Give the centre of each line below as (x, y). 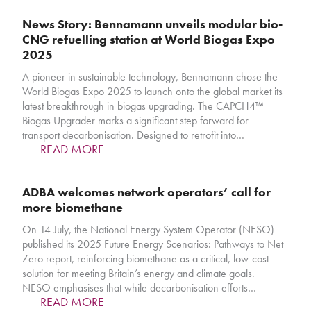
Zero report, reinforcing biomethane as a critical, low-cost (146, 259)
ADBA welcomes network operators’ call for (147, 192)
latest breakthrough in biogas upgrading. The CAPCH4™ (143, 106)
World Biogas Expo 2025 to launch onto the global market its (153, 92)
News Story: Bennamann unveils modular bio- (153, 24)
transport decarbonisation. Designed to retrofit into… (134, 135)
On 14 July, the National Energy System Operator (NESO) (149, 230)
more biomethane (73, 208)
